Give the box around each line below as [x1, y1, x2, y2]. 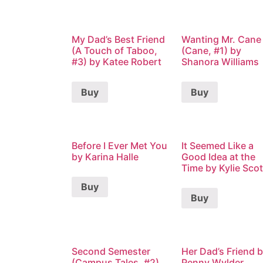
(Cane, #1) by [181, 44, 241, 56]
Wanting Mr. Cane [181, 33, 261, 45]
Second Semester [72, 245, 150, 258]
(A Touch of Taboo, [72, 44, 157, 56]
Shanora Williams [181, 55, 259, 68]
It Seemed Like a [181, 139, 254, 151]
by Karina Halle [72, 150, 139, 163]
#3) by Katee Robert [72, 55, 161, 68]
